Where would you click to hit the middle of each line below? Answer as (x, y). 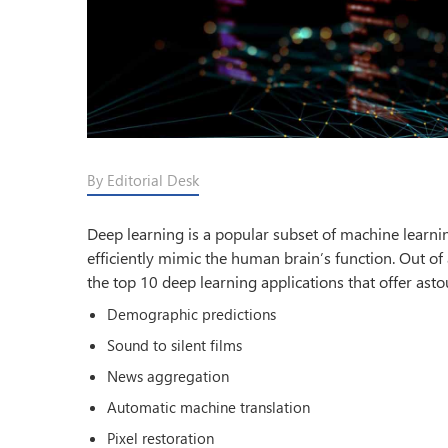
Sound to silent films (174, 344)
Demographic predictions (191, 313)
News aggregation (168, 375)
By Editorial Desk (143, 179)
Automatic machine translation (208, 406)
